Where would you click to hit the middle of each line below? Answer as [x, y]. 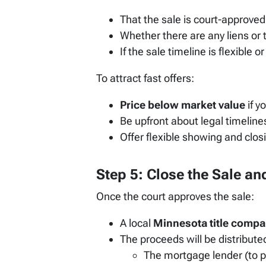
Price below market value [183, 105]
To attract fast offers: [145, 78]
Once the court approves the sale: [175, 197]
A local [137, 223]
